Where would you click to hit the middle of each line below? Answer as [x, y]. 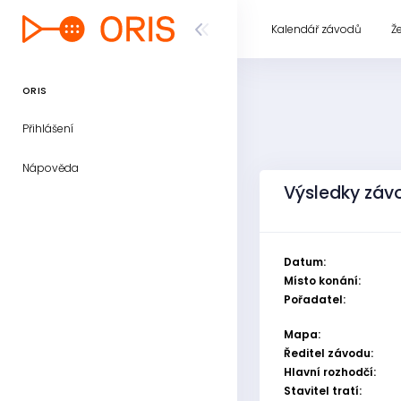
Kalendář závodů [317, 29]
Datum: [305, 262]
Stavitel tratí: [323, 391]
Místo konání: [322, 281]
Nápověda [51, 168]
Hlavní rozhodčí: [330, 372]
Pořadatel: [315, 299]
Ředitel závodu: [328, 353]
